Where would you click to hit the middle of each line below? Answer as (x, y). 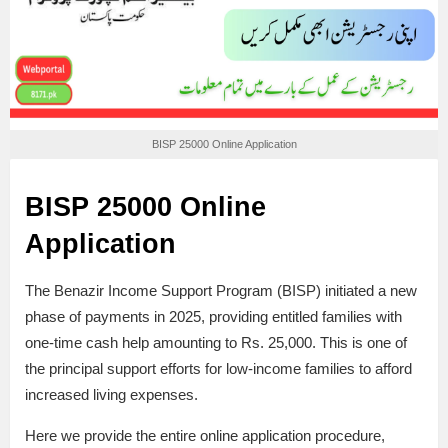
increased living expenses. (111, 395)
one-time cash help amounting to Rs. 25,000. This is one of (216, 343)
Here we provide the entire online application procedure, (205, 436)
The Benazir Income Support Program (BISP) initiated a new (221, 291)
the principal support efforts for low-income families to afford (218, 369)
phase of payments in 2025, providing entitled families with (213, 317)
